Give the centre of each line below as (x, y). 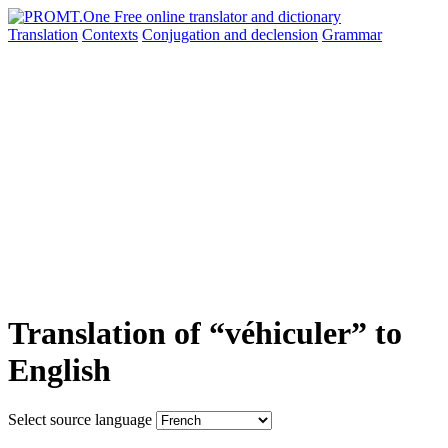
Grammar (352, 34)
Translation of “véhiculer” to (205, 333)
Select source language (80, 419)
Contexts (110, 34)
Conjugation (183, 34)
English (59, 370)
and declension (271, 34)
